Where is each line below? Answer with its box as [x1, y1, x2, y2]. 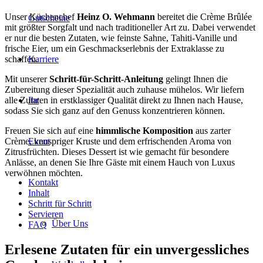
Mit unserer [5, 74, 49, 85]
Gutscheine [28, 13, 70, 23]
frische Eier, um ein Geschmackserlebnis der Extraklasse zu [5, 43, 224, 54]
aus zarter [193, 126, 231, 136]
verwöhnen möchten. [5, 168, 83, 178]
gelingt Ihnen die [163, 74, 228, 85]
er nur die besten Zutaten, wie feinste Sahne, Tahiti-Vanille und [5, 33, 237, 43]
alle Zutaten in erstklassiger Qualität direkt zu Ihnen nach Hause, [5, 95, 243, 106]
